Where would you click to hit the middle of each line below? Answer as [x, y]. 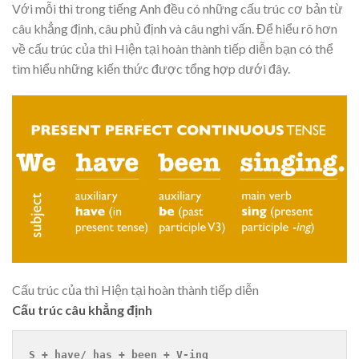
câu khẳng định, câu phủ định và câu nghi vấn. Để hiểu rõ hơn [175, 29]
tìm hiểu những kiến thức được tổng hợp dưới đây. [151, 69]
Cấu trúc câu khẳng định [82, 309]
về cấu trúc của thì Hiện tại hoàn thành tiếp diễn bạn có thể [173, 49]
